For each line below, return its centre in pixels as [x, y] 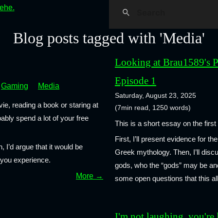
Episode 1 [136, 81]
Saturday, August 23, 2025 [155, 96]
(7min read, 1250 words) [153, 108]
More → [90, 176]
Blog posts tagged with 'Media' [109, 38]
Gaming [15, 86]
